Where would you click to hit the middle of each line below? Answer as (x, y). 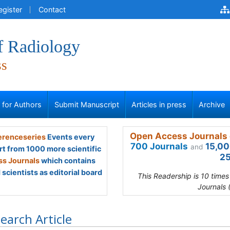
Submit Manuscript (87, 104)
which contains (68, 160)
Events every (70, 137)
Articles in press (159, 104)
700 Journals (159, 146)
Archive (212, 104)
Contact (52, 9)
